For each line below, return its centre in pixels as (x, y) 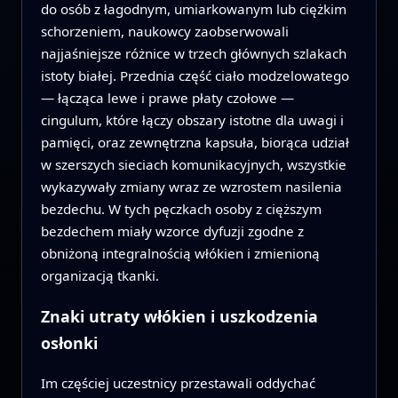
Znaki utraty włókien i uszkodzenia (179, 316)
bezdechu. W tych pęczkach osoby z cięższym (181, 209)
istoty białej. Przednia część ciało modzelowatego (195, 76)
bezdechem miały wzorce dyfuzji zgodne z (172, 231)
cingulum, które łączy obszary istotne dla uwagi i (192, 120)
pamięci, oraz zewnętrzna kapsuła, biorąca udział (195, 143)
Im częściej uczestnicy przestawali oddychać (178, 382)
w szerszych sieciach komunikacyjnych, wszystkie (193, 165)
